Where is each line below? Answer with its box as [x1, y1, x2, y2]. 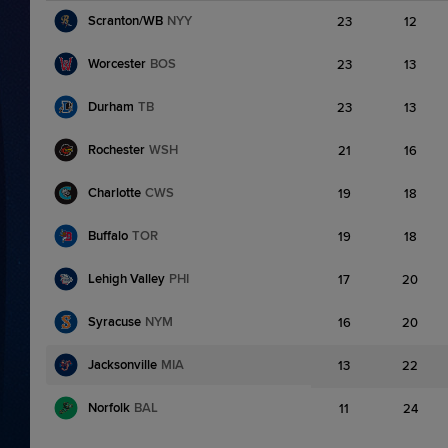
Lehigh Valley [88, 270, 165, 287]
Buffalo [88, 227, 128, 244]
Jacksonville [88, 356, 157, 373]
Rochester [88, 141, 145, 158]
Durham [88, 98, 134, 115]
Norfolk [88, 399, 130, 416]
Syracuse [88, 313, 141, 330]
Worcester [88, 55, 146, 72]
